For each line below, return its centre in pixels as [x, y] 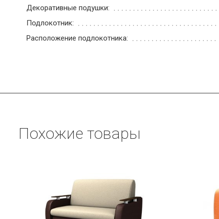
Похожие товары [80, 134]
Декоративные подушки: [69, 8]
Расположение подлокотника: [78, 38]
